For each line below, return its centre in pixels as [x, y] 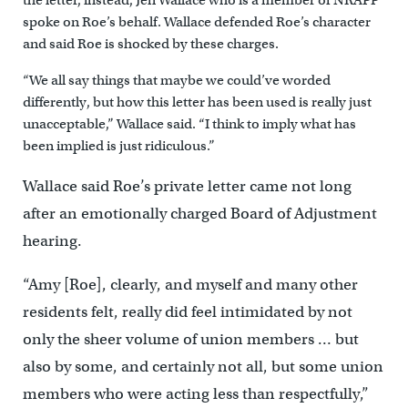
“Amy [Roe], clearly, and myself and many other [190, 285]
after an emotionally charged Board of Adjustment [199, 214]
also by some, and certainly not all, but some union [203, 367]
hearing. [54, 241]
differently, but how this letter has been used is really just [197, 102]
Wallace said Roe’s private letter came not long [187, 187]
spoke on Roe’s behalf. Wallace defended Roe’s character [196, 22]
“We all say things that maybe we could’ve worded [176, 81]
